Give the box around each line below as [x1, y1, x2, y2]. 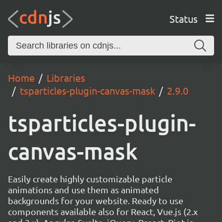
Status [169, 12, 198, 25]
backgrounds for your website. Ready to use [8, 195, 183, 206]
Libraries [47, 71, 85, 84]
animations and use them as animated [8, 184, 159, 195]
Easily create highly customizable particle [8, 173, 172, 184]
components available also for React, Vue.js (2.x [8, 206, 198, 217]
